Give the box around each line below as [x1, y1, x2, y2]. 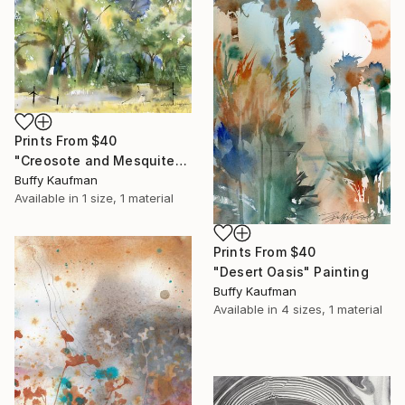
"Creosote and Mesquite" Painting [174, 152, 187, 168]
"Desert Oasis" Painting [213, 264, 369, 280]
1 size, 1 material [82, 190, 174, 205]
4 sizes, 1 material [281, 302, 382, 317]
